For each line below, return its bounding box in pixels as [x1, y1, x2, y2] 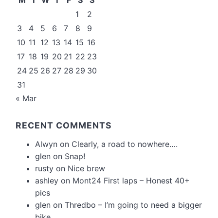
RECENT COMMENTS [16, 120, 112, 130]
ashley [35, 175, 58, 185]
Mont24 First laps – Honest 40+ [73, 175, 190, 185]
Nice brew [68, 163, 105, 173]
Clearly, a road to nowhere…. [72, 139, 178, 149]
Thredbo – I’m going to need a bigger [65, 200, 202, 210]
